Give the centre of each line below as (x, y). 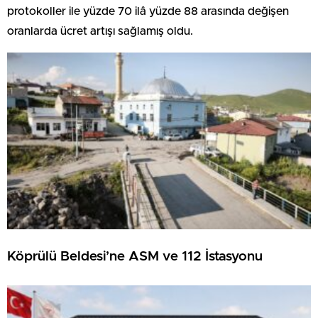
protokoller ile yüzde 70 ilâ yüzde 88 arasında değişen (148, 12)
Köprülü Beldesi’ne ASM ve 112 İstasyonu (135, 256)
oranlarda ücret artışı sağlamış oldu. (100, 32)
